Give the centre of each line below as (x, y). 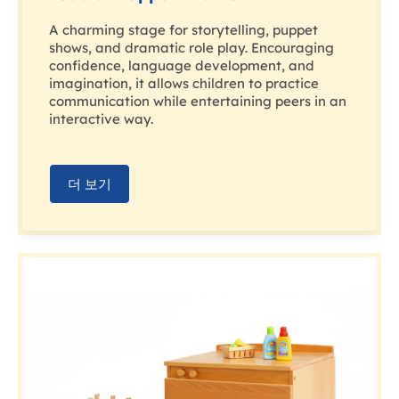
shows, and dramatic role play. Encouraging (191, 48)
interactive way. (101, 119)
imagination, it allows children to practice (184, 84)
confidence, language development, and (182, 66)
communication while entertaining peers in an (198, 102)
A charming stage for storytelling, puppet (183, 30)
